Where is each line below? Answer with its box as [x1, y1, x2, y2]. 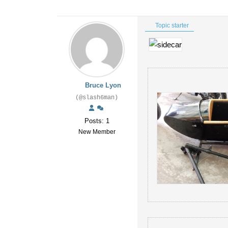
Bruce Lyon [84, 81, 121, 89]
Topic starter [154, 22, 189, 29]
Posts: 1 [84, 117, 109, 125]
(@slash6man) [75, 94, 118, 101]
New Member [78, 128, 116, 135]
